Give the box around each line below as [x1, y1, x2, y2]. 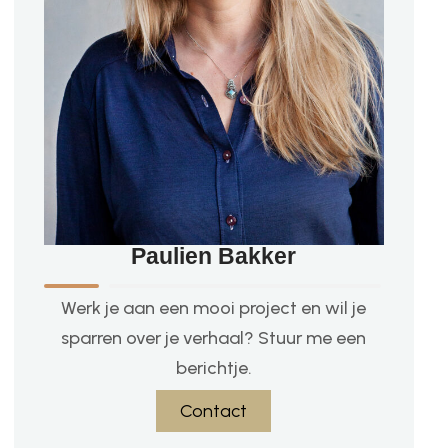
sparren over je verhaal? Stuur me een [61, 327, 366, 350]
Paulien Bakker [131, 243, 296, 270]
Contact [180, 400, 247, 423]
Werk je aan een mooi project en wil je [61, 297, 366, 320]
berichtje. [175, 357, 252, 380]
